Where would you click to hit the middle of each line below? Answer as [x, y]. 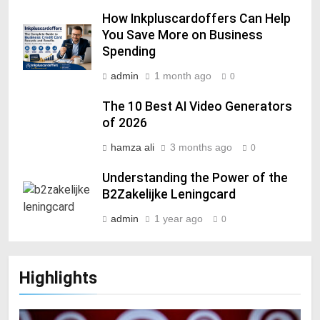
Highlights [58, 277]
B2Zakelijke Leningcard [169, 194]
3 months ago [201, 147]
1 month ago [183, 75]
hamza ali [132, 147]
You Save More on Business [182, 35]
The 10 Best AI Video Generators [197, 106]
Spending [129, 51]
